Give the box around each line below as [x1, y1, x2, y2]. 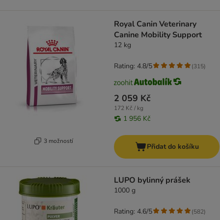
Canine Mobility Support [114, 29, 202, 41]
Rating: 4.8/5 [114, 61, 152, 71]
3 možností [43, 137, 73, 145]
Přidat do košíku [146, 142, 199, 152]
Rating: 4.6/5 [114, 207, 152, 217]
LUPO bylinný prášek [114, 175, 191, 186]
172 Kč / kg [114, 104, 143, 112]
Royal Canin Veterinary [114, 19, 196, 30]
